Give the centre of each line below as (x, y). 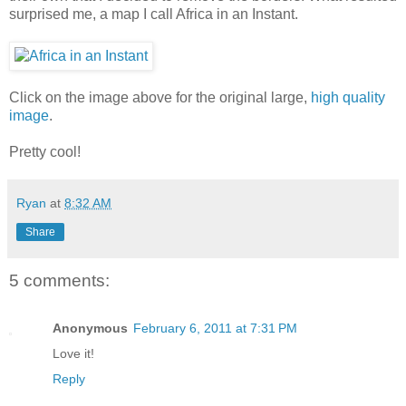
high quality (348, 98)
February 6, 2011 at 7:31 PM (215, 328)
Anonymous (90, 328)
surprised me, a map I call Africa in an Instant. (154, 14)
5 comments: (59, 281)
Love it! (73, 353)
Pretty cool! (45, 152)
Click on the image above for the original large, (160, 98)
